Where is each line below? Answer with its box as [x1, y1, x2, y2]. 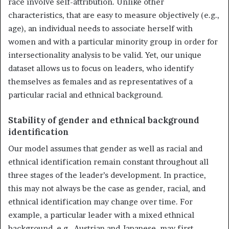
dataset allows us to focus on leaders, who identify [8, 63, 194, 73]
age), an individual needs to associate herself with [8, 23, 193, 33]
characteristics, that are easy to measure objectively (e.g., [8, 10, 219, 20]
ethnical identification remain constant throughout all [8, 157, 209, 167]
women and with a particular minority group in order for [8, 36, 218, 47]
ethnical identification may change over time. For [8, 197, 193, 207]
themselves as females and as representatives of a [8, 76, 193, 86]
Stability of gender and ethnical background [8, 114, 199, 126]
